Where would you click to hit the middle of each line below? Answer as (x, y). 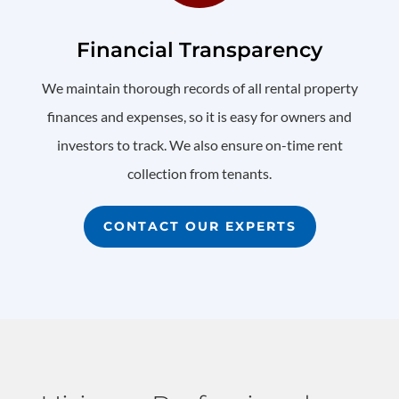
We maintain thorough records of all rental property (199, 88)
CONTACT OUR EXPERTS (199, 227)
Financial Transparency (199, 50)
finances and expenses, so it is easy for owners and (199, 117)
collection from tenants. (199, 174)
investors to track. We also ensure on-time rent (199, 145)
